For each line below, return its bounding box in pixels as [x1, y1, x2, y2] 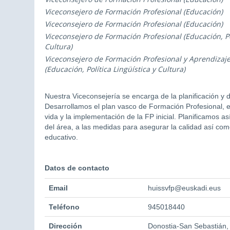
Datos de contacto [45, 164, 109, 172]
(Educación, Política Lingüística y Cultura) [45, 64, 185, 74]
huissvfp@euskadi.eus [148, 184, 221, 192]
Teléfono [49, 203, 80, 211]
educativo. [45, 133, 78, 141]
